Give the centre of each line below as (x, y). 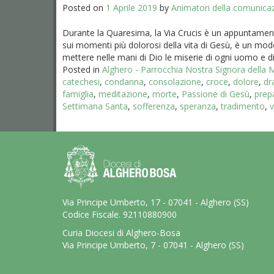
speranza (198, 106)
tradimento (243, 106)
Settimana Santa (95, 106)
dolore (246, 82)
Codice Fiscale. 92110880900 (120, 214)
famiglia (78, 94)
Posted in (82, 69)
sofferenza (154, 106)
